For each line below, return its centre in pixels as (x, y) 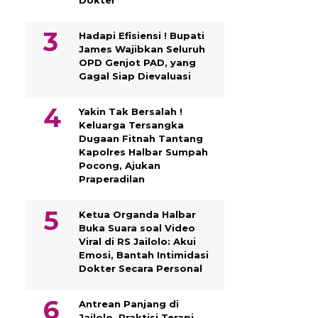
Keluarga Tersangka (131, 125)
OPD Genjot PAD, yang (137, 62)
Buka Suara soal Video (137, 228)
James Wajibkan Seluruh (142, 49)
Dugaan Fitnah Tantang (141, 138)
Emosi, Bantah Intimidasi (144, 255)
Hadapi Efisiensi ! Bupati (142, 35)
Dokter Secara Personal (141, 268)
